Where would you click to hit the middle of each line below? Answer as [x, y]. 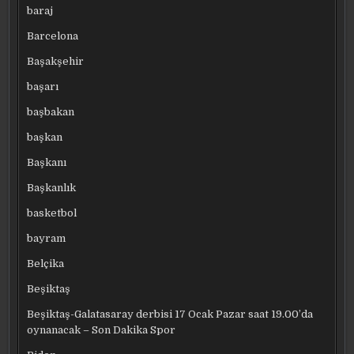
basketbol [52, 213]
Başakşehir [56, 61]
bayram [47, 238]
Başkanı [47, 162]
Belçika [46, 263]
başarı [43, 86]
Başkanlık [52, 187]
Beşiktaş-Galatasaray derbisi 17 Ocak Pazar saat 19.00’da [170, 314]
